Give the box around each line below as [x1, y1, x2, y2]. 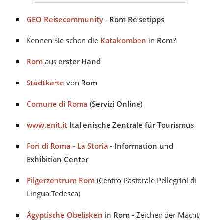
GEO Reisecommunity [27, 14, 103, 25]
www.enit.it [27, 120, 67, 130]
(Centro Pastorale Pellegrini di [95, 175, 196, 186]
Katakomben [100, 35, 146, 46]
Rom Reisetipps [110, 14, 164, 25]
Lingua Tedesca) [27, 189, 80, 199]
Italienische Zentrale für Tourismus [69, 120, 194, 130]
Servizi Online [92, 99, 140, 109]
